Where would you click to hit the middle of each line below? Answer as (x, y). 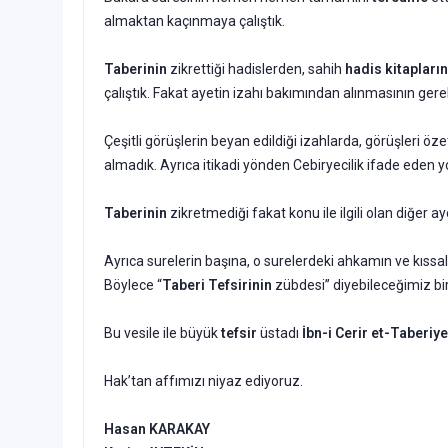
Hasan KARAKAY (157, 428)
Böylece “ (133, 284)
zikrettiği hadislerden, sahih (256, 68)
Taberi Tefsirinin (217, 284)
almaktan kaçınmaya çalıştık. (194, 20)
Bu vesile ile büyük (162, 332)
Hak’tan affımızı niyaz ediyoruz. (203, 380)
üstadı (281, 332)
